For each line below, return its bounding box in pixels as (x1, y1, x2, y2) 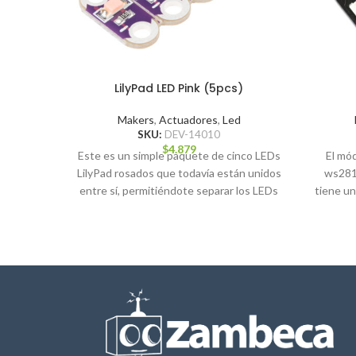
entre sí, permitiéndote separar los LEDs (79, 184, 278, 197)
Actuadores (158, 113, 218, 126)
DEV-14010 (164, 128, 220, 141)
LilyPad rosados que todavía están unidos (76, 166, 281, 180)
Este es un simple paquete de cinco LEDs (77, 149, 281, 162)
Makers (117, 113, 154, 126)
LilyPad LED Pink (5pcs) (114, 80, 243, 96)
